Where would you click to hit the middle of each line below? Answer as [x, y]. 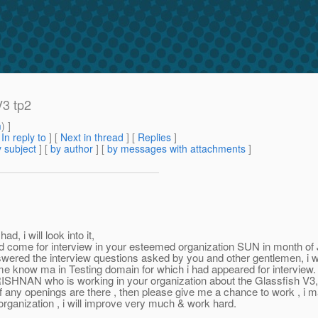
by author [72, 149]
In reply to [24, 137]
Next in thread [92, 137]
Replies [154, 137]
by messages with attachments [176, 149]
